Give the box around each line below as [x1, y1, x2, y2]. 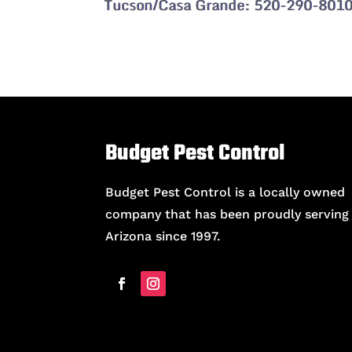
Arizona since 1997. [105, 229, 221, 244]
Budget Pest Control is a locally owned [105, 185, 346, 200]
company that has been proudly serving [105, 207, 350, 222]
